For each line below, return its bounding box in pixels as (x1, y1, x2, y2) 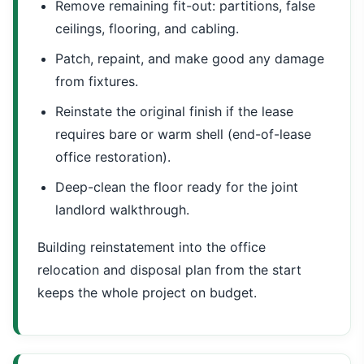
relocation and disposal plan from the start (37, 262, 301, 278)
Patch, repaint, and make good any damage (55, 50, 324, 67)
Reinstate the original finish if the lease (55, 103, 293, 119)
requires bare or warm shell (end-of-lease (55, 126, 311, 142)
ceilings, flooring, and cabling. (55, 20, 239, 37)
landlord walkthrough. (55, 201, 189, 218)
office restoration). (55, 149, 171, 165)
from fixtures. (55, 73, 138, 89)
